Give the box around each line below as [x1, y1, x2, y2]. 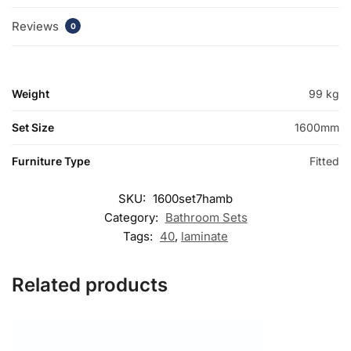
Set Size [12, 120, 54, 134]
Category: [103, 209, 161, 225]
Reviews [12, 18, 62, 34]
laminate [181, 228, 228, 244]
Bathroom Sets [165, 209, 248, 225]
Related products [12, 273, 168, 296]
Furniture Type [12, 154, 90, 168]
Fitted [309, 154, 339, 168]
